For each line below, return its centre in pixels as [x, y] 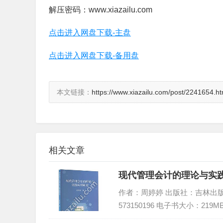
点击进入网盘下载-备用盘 [94, 56]
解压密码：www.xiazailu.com [101, 10]
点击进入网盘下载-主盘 [90, 33]
